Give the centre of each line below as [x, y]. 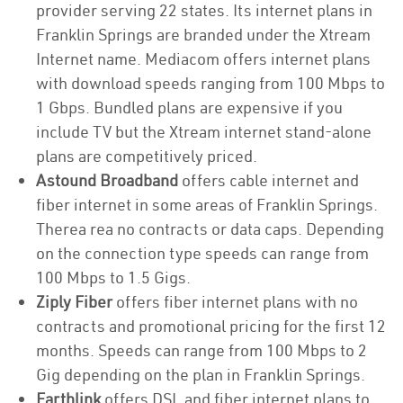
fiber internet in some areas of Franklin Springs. [207, 205]
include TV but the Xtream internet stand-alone [204, 132]
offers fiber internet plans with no [235, 302]
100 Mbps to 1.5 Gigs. [115, 278]
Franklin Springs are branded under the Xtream [203, 35]
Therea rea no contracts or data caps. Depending [210, 229]
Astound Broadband [107, 180]
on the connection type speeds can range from [202, 253]
